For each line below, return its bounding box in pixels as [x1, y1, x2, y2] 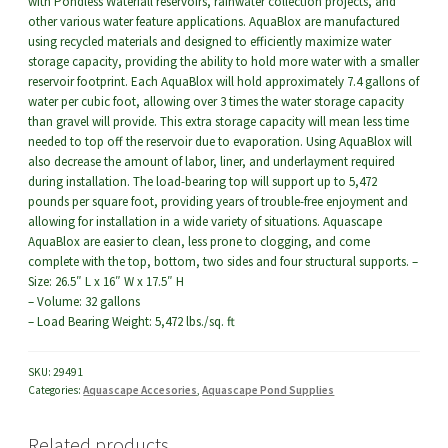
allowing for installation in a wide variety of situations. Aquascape [28, 213, 383, 231]
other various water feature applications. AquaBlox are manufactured [28, 13, 401, 31]
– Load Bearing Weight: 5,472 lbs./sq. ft [28, 313, 236, 331]
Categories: [28, 382, 84, 397]
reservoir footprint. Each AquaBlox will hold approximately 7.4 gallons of [28, 73, 420, 91]
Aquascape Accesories [83, 382, 198, 397]
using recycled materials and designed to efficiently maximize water [28, 33, 392, 51]
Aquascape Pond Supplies [202, 382, 335, 397]
